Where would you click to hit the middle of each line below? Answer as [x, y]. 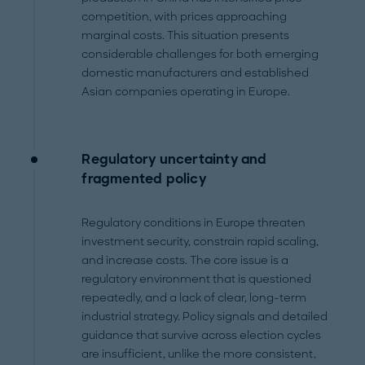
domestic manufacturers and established [196, 73]
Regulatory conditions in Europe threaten [194, 223]
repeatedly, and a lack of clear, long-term [194, 298]
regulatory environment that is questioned [197, 279]
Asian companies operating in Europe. [186, 92]
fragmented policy [144, 179]
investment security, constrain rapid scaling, [200, 242]
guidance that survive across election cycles [202, 336]
